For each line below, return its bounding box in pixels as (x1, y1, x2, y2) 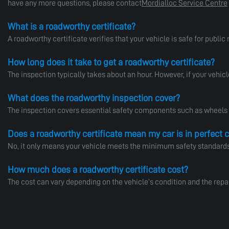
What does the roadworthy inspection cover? (8, 93, 180, 103)
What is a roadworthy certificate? (8, 21, 135, 31)
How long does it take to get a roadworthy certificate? (8, 57, 215, 67)
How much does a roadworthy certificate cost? (8, 165, 188, 174)
